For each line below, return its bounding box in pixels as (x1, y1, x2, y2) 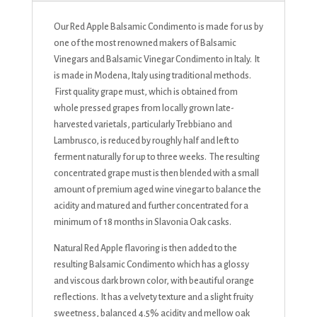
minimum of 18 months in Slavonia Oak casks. (53, 217, 231, 228)
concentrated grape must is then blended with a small (53, 168, 259, 179)
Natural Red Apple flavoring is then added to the (53, 243, 237, 254)
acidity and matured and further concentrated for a (53, 201, 248, 212)
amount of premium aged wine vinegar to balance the (53, 185, 261, 195)
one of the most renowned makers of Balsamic (53, 38, 236, 49)
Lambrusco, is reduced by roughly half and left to (53, 136, 239, 146)
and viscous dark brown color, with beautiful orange (53, 276, 254, 287)
